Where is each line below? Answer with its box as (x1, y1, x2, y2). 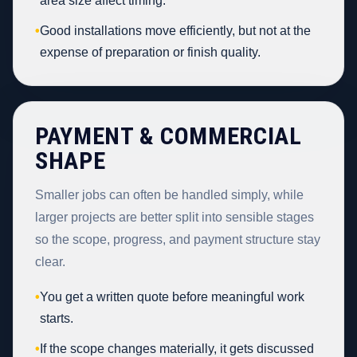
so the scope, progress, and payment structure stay (35, 232, 321, 246)
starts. (40, 311, 74, 325)
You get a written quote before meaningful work (40, 289, 305, 304)
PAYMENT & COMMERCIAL (35, 122, 302, 151)
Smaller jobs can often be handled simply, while (35, 187, 304, 202)
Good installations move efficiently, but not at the (40, 24, 312, 38)
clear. (35, 254, 66, 269)
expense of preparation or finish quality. (40, 45, 261, 60)
